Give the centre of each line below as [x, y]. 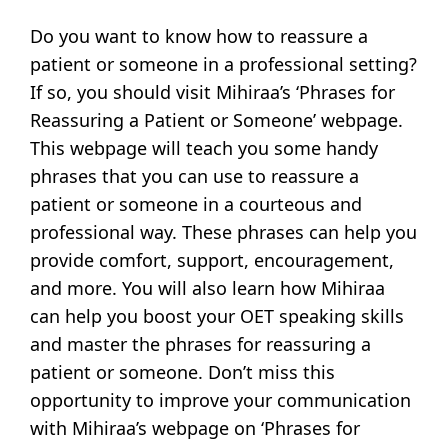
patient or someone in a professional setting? [224, 64]
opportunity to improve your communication [221, 400]
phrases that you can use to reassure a [195, 176]
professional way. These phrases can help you [224, 232]
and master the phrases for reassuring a [201, 344]
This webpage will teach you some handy [204, 148]
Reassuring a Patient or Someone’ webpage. [217, 120]
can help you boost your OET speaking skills [217, 316]
